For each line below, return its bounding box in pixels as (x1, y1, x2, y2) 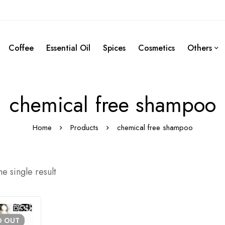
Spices (103, 42, 126, 54)
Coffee (9, 42, 34, 54)
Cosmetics (138, 42, 175, 54)
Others (187, 42, 212, 54)
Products (70, 122, 98, 133)
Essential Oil (46, 42, 90, 54)
